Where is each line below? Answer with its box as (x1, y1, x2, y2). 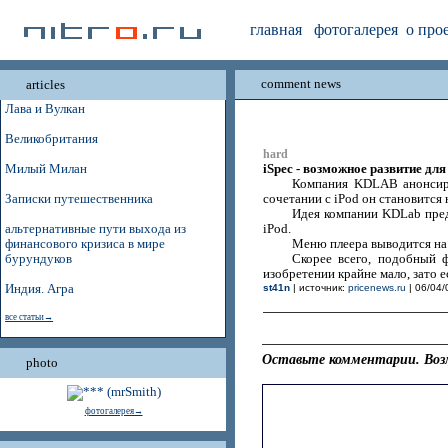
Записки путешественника (5, 192, 154, 206)
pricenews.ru (347, 282, 406, 293)
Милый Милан (5, 162, 88, 176)
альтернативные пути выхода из (5, 222, 187, 236)
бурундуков (5, 252, 73, 266)
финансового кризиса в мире (5, 237, 166, 251)
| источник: (289, 282, 348, 293)
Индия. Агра (5, 282, 75, 296)
